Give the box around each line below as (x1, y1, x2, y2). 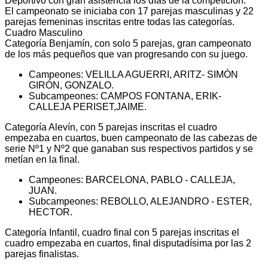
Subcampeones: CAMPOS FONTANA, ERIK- (29, 90, 221, 101)
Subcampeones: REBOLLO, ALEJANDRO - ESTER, (29, 196, 252, 206)
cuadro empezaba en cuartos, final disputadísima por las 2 (5, 237, 251, 248)
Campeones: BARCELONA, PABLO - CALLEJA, (29, 174, 235, 185)
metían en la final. (5, 154, 80, 165)
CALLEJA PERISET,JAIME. (29, 101, 147, 112)
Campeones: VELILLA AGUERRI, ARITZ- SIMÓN (29, 69, 238, 80)
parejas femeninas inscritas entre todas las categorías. (5, 16, 234, 27)
